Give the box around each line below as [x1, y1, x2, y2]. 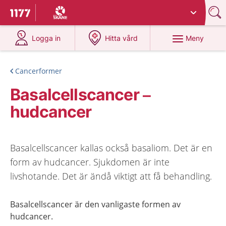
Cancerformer [15, 66, 62, 76]
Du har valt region [43, 5, 104, 13]
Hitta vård [105, 34, 138, 42]
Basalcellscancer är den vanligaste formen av [10, 199, 181, 210]
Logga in [32, 34, 61, 42]
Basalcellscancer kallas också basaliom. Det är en [10, 142, 212, 154]
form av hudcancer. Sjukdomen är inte [10, 156, 169, 168]
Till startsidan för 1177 [10, 9, 95, 20]
